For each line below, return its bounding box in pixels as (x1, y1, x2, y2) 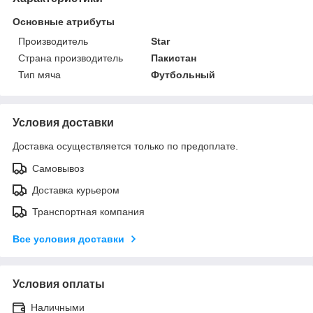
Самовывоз (32, 162, 84, 174)
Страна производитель (18, 52, 123, 64)
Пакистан (151, 52, 197, 64)
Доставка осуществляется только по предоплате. (13, 140, 238, 152)
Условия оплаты (13, 277, 105, 290)
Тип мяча (18, 68, 61, 80)
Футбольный (151, 68, 216, 80)
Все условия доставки (13, 233, 124, 245)
